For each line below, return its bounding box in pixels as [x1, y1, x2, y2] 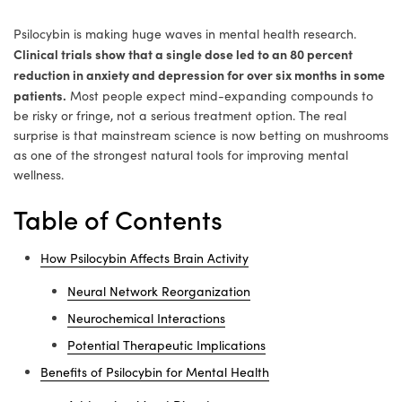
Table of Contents [13, 199, 223, 237]
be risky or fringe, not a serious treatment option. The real [13, 106, 346, 124]
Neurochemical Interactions [67, 309, 225, 327]
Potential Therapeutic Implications [67, 336, 266, 354]
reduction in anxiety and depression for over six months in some [13, 65, 385, 83]
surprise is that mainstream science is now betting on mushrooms [13, 126, 389, 144]
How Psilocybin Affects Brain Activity [40, 249, 249, 267]
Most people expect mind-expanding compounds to [66, 86, 373, 104]
